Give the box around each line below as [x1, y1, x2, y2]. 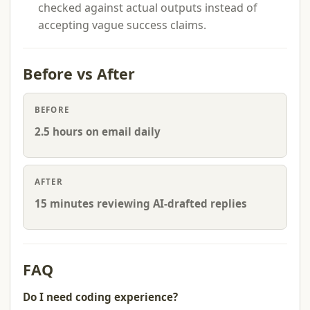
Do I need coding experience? [23, 290, 178, 304]
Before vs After [23, 64, 135, 84]
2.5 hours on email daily [35, 125, 161, 138]
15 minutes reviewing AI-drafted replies [35, 197, 247, 210]
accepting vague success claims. [38, 17, 206, 33]
